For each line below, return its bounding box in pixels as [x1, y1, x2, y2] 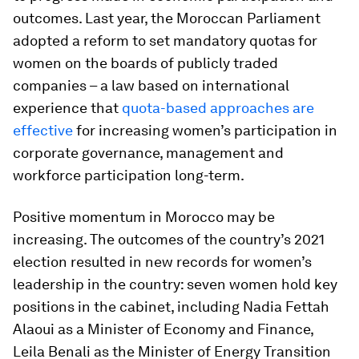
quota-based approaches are [122, 99, 314, 116]
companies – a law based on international [13, 76, 289, 94]
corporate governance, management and [13, 143, 284, 161]
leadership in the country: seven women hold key [13, 275, 337, 292]
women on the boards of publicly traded [13, 54, 278, 71]
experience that [13, 99, 122, 116]
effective [13, 121, 73, 139]
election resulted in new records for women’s [13, 252, 312, 270]
